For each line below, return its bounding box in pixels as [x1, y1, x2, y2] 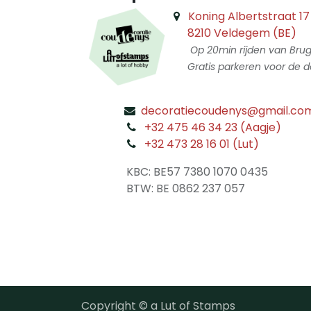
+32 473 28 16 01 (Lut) [144, 136, 259, 153]
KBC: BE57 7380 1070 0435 [126, 164, 268, 180]
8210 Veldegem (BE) [187, 25, 296, 42]
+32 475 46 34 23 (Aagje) [144, 119, 281, 136]
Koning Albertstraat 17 [187, 8, 310, 25]
